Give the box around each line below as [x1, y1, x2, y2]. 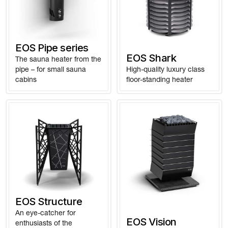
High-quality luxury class [126, 65, 205, 74]
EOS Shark [126, 51, 177, 64]
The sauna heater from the [15, 54, 101, 64]
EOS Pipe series [15, 41, 89, 54]
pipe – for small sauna [15, 65, 86, 74]
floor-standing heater [126, 75, 193, 84]
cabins [15, 75, 37, 84]
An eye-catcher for [15, 208, 76, 217]
